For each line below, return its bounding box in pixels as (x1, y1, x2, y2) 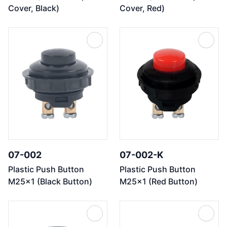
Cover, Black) (8, 3, 59, 13)
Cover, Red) (120, 3, 165, 13)
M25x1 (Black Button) (8, 176, 92, 186)
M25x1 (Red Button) (120, 176, 198, 186)
